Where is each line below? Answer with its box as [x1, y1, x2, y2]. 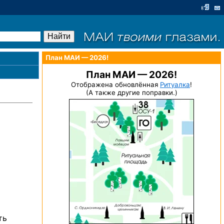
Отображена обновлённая [71, 80, 160, 88]
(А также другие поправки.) [85, 88, 177, 96]
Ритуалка [160, 80, 190, 88]
